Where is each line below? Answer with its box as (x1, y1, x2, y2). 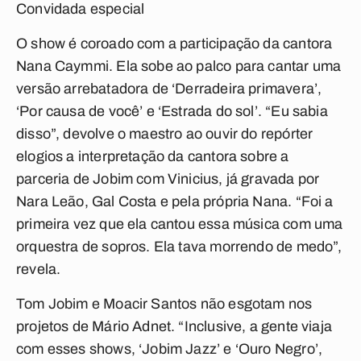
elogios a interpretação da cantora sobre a (16, 148, 289, 164)
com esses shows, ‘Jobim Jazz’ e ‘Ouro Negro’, (16, 341, 323, 357)
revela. (16, 261, 61, 277)
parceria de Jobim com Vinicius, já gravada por (16, 171, 320, 187)
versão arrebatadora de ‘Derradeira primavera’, (16, 81, 322, 97)
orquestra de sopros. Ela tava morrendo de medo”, (16, 239, 342, 255)
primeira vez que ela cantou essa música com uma (16, 216, 343, 232)
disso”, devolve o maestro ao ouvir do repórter (16, 126, 313, 142)
